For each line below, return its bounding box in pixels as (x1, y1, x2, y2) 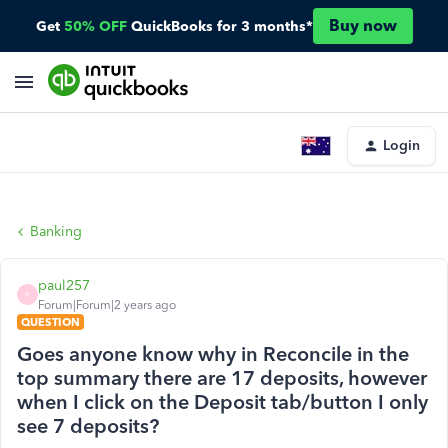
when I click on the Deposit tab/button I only (17, 390, 428, 414)
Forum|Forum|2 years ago (38, 298, 176, 312)
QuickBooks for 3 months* (130, 17, 313, 35)
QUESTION (21, 315, 80, 329)
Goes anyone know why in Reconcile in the (17, 342, 409, 366)
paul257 (38, 277, 90, 294)
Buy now (328, 16, 397, 35)
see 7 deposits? (17, 414, 159, 438)
